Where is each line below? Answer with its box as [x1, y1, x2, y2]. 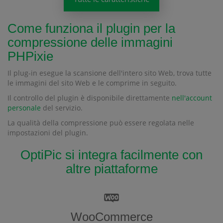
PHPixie [7, 49, 53, 64]
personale [7, 103, 41, 113]
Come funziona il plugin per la [7, 21, 175, 36]
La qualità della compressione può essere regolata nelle [7, 118, 194, 128]
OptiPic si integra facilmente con [20, 147, 203, 163]
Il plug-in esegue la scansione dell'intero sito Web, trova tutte [7, 68, 212, 78]
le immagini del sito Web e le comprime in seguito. [7, 78, 177, 88]
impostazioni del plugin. [7, 128, 88, 138]
